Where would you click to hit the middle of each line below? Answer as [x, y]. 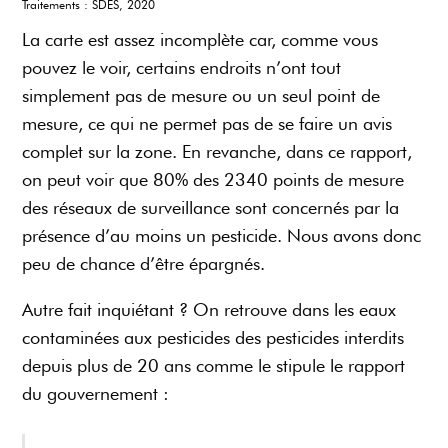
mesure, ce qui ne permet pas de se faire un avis [207, 123]
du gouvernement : [96, 393]
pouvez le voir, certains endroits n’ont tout [182, 67]
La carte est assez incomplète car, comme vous [200, 39]
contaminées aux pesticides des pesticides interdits [213, 337]
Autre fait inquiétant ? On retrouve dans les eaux [209, 309]
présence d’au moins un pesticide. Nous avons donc [222, 235]
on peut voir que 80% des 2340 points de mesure [213, 179]
